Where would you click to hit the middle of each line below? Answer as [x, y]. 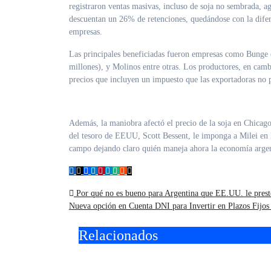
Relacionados [118, 236]
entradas [100, 244]
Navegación [114, 198]
